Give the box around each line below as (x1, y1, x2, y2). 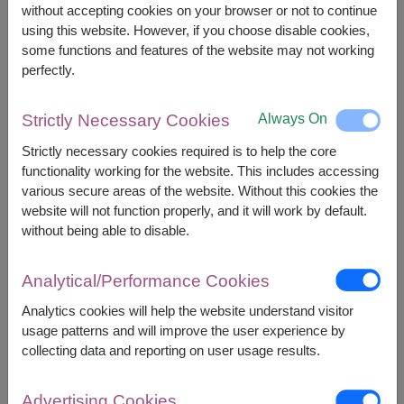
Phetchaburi (229, 380, 299, 396)
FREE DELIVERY (55, 123, 174, 141)
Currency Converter (282, 78, 380, 91)
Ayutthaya (64, 380, 124, 396)
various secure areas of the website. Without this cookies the (21, 182, 378, 198)
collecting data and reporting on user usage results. (21, 343, 320, 359)
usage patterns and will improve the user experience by (21, 323, 345, 339)
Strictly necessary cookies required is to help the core (21, 142, 336, 159)
